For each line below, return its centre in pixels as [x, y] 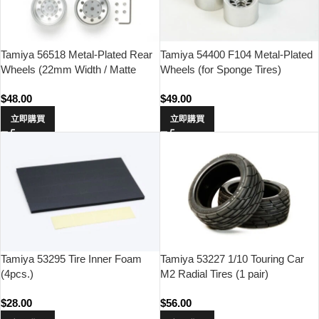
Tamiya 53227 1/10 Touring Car [232, 259]
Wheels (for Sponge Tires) [220, 70]
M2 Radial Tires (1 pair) [214, 274]
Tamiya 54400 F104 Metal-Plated [236, 55]
